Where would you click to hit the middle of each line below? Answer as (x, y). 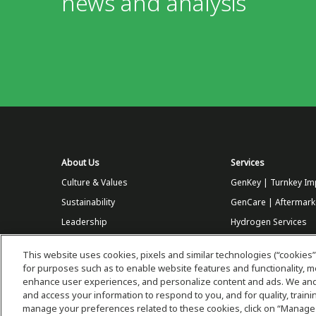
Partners (79, 262)
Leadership (84, 222)
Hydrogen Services (269, 222)
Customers (84, 242)
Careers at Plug (92, 281)
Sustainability (88, 202)
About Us (80, 163)
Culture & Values (95, 183)
